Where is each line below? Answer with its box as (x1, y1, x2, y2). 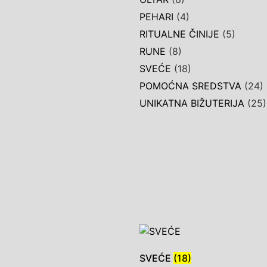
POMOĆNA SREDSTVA (139, 80, 241, 92)
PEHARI (139, 11, 173, 23)
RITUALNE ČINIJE (139, 28, 219, 40)
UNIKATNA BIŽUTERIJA (139, 97, 244, 109)
